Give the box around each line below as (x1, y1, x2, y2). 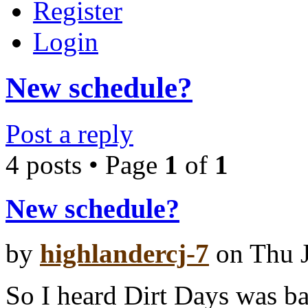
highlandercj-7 (40, 239, 209, 269)
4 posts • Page (5, 149, 164, 179)
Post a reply (5, 118, 133, 148)
